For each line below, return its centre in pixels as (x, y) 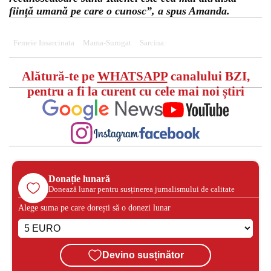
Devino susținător (143, 255)
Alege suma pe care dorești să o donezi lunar (94, 207)
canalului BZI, (208, 77)
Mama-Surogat (107, 43)
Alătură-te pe (59, 77)
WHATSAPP (132, 77)
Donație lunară (79, 178)
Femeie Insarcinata (44, 43)
